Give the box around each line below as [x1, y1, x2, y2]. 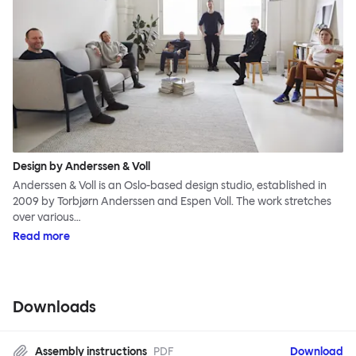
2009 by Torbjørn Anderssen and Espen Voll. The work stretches [13, 195, 331, 209]
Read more [13, 230, 70, 244]
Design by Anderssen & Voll [13, 160, 150, 174]
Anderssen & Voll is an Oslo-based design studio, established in [13, 179, 327, 193]
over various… [13, 211, 81, 225]
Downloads [13, 297, 96, 317]
